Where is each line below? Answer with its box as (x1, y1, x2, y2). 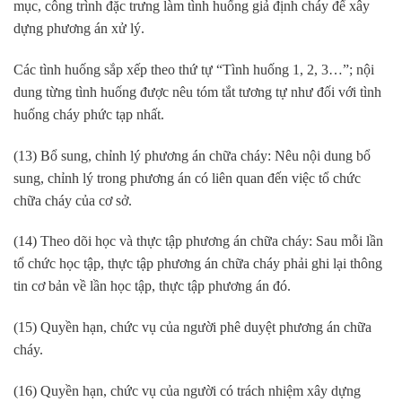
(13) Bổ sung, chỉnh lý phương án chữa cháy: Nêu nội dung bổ (13, 147, 371, 163)
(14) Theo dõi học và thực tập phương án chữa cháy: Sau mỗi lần (13, 233, 383, 249)
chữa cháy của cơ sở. (13, 192, 132, 208)
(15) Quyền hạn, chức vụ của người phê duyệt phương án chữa (13, 319, 371, 336)
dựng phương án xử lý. (13, 20, 144, 36)
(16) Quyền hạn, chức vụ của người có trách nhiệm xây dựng (13, 382, 361, 398)
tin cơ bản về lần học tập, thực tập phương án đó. (13, 278, 291, 294)
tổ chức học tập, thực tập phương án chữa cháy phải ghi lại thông (13, 256, 382, 272)
